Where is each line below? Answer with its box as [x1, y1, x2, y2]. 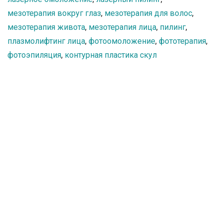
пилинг [160, 22, 186, 32]
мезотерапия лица [89, 22, 156, 32]
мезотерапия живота [7, 22, 85, 32]
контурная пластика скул [65, 50, 157, 60]
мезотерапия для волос [105, 8, 192, 18]
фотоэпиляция [7, 50, 61, 60]
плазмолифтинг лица [7, 36, 85, 46]
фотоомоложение [89, 36, 155, 46]
